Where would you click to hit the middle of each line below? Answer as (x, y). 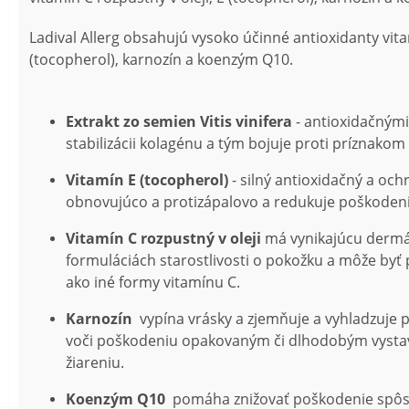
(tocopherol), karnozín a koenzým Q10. (161, 59)
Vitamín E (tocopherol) (147, 179)
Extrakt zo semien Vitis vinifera (179, 121)
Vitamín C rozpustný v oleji (163, 238)
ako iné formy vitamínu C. (153, 282)
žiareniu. (95, 362)
